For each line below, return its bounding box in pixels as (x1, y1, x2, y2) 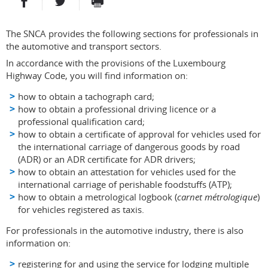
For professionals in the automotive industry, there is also (6, 224, 243, 236)
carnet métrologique (177, 190, 257, 203)
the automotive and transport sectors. (6, 39, 162, 52)
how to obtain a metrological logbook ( (18, 190, 177, 203)
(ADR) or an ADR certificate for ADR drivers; (18, 153, 196, 165)
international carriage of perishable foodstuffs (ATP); (18, 178, 232, 190)
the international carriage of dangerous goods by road (18, 140, 240, 153)
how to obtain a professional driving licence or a (18, 102, 216, 115)
